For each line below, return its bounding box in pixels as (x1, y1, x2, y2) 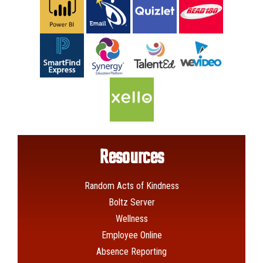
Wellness (115, 213, 148, 224)
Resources (99, 143, 164, 173)
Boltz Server (108, 197, 155, 208)
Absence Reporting (96, 246, 167, 257)
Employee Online (101, 230, 162, 241)
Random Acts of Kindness (84, 180, 179, 191)
